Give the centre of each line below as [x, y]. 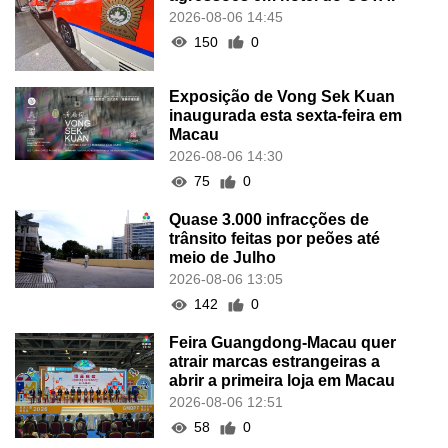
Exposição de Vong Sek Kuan [282, 97]
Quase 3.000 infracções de [269, 220]
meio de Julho [223, 258]
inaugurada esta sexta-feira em [286, 116]
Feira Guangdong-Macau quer [283, 343]
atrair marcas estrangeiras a [275, 362]
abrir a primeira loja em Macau [282, 381]
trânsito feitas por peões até [275, 239]
